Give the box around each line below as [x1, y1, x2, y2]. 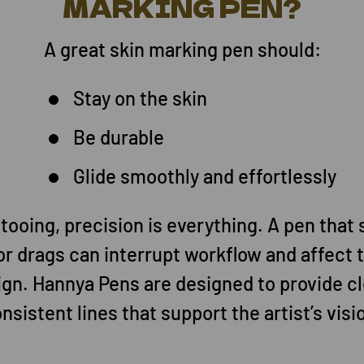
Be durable [73, 125, 164, 149]
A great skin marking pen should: [43, 37, 321, 62]
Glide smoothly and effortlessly [73, 164, 336, 188]
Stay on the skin [73, 86, 207, 110]
